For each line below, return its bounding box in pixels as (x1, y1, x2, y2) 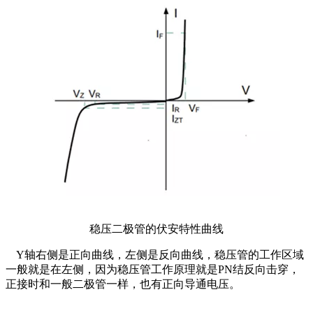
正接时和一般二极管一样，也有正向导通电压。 (6, 277, 240, 290)
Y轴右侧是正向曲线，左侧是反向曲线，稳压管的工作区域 (6, 248, 304, 261)
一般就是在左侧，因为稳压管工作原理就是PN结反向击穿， (6, 263, 300, 275)
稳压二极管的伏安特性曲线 (89, 222, 224, 235)
